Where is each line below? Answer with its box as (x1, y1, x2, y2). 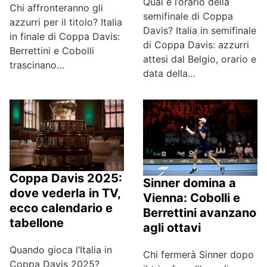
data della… (143, 67, 195, 80)
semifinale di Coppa (143, 10, 233, 23)
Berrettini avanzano (143, 206, 256, 221)
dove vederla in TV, (10, 186, 120, 201)
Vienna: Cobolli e (143, 191, 240, 206)
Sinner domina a (143, 176, 236, 191)
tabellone (10, 216, 64, 231)
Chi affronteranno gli (10, 2, 103, 14)
